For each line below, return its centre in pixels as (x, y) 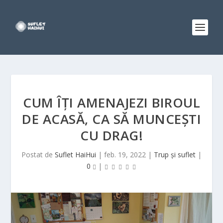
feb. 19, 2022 (125, 155)
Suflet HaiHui (75, 155)
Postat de (38, 155)
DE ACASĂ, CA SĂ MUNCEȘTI (111, 119)
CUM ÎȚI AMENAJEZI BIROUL (111, 103)
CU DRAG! (111, 135)
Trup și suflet (175, 155)
